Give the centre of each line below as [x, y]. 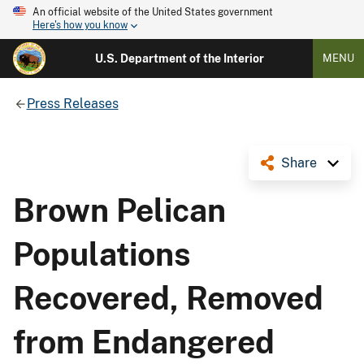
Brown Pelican [119, 210]
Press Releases [72, 103]
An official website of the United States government [153, 12]
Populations [102, 254]
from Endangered [144, 342]
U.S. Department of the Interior [179, 58]
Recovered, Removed [168, 298]
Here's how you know [80, 26]
